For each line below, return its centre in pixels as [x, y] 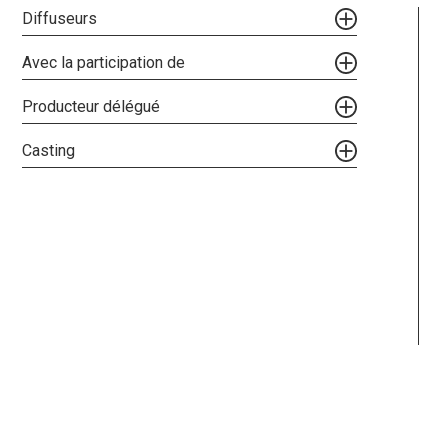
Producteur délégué [91, 106]
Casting [48, 150]
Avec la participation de [103, 62]
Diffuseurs [59, 18]
